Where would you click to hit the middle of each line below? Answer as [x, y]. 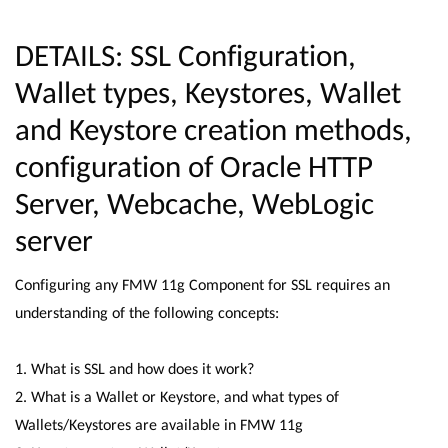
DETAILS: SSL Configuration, [185, 55]
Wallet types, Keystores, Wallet [208, 92]
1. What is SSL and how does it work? [134, 368]
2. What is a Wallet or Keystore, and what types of [177, 396]
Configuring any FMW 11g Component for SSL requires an [202, 284]
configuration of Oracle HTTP [194, 166]
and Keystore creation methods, [213, 129]
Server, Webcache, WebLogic [194, 203]
